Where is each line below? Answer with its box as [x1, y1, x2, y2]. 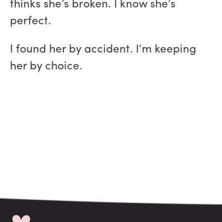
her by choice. [10, 60, 82, 72]
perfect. [10, 15, 51, 27]
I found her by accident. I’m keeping [10, 44, 196, 55]
